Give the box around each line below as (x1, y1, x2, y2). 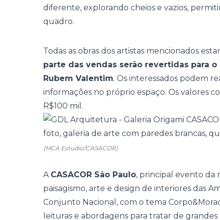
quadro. (43, 17, 74, 26)
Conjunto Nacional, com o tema (43, 197, 168, 207)
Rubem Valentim (43, 74, 113, 83)
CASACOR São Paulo (51, 170, 136, 179)
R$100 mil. (43, 101, 83, 110)
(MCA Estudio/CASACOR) (43, 144, 118, 152)
